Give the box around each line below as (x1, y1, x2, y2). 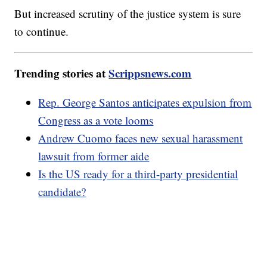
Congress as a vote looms (38, 113, 154, 128)
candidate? (38, 184, 86, 200)
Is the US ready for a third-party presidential (38, 166, 238, 182)
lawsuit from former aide (38, 148, 150, 164)
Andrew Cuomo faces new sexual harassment (38, 131, 243, 146)
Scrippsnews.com (108, 65, 192, 82)
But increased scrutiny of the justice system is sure (14, 6, 241, 21)
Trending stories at (14, 65, 109, 82)
